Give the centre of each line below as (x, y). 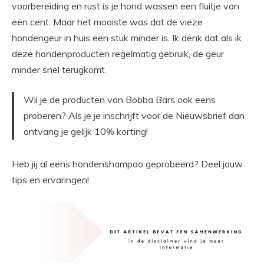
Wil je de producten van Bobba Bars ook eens (120, 99)
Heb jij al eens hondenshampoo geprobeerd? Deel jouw (127, 164)
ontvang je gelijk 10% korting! (86, 131)
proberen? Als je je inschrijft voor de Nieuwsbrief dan (134, 115)
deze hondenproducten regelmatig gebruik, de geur (118, 53)
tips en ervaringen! (50, 179)
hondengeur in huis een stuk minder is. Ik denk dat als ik (127, 37)
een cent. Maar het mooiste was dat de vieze (107, 22)
